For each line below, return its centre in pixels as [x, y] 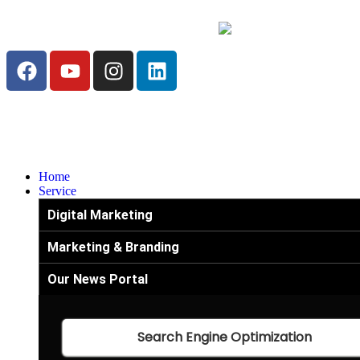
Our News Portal [98, 280]
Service [57, 191]
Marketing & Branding [113, 247]
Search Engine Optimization [224, 337]
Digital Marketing [100, 215]
